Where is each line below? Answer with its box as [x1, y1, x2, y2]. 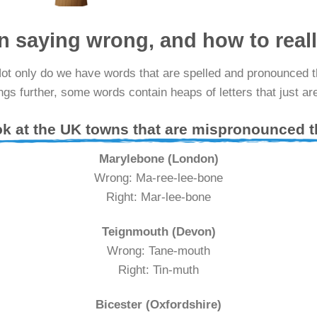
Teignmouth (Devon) [101, 224, 216, 238]
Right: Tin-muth [118, 263, 199, 277]
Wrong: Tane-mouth [107, 243, 210, 258]
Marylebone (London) [98, 151, 219, 166]
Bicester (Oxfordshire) [96, 298, 221, 312]
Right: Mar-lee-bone [106, 190, 211, 204]
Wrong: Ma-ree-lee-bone [94, 171, 223, 185]
